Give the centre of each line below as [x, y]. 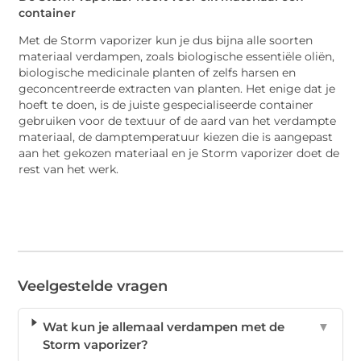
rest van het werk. [69, 170]
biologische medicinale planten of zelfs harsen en [158, 73]
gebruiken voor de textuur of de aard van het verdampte [178, 121]
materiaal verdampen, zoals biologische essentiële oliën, [177, 57]
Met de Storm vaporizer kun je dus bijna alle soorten [166, 41]
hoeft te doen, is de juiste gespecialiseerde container [166, 105]
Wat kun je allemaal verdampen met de [163, 327]
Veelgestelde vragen [93, 286]
